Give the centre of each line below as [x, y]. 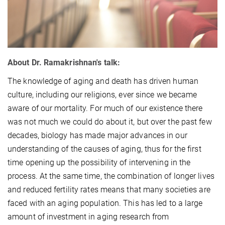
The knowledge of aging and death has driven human [103, 81]
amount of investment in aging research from [88, 217]
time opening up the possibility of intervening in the [99, 163]
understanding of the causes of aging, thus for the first [104, 149]
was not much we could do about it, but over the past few [110, 122]
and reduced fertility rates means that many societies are [109, 190]
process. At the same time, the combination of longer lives [111, 176]
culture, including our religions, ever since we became [102, 95]
